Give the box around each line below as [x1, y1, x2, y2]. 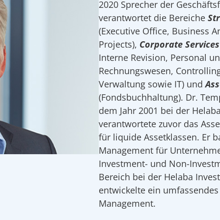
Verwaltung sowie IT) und [98, 78, 205, 90]
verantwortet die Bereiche [98, 12, 208, 24]
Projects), [98, 38, 139, 51]
